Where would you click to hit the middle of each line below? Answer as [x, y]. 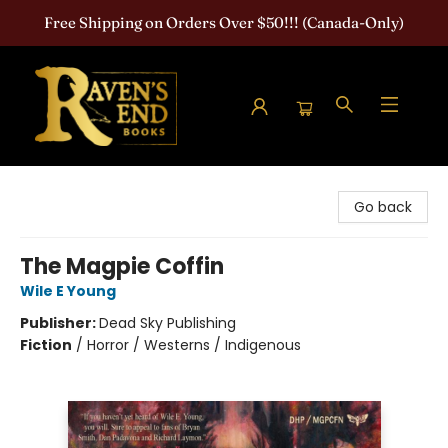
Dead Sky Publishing [167, 323]
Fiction [46, 345]
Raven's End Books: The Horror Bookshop [153, 185]
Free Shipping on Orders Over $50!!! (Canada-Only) [224, 22]
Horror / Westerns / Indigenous [194, 345]
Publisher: [59, 323]
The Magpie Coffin [122, 266]
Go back [383, 207]
